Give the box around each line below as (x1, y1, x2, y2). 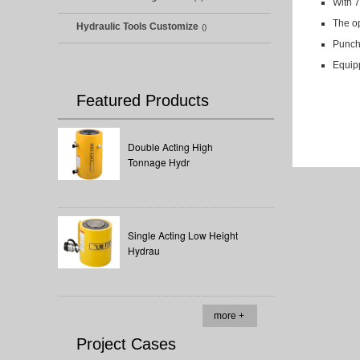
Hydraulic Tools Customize (76, 21, 198, 32)
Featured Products (76, 92, 209, 109)
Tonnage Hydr (128, 155, 190, 170)
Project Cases (76, 335, 176, 353)
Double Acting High (128, 140, 213, 154)
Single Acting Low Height (128, 228, 238, 243)
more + (214, 310, 244, 321)
